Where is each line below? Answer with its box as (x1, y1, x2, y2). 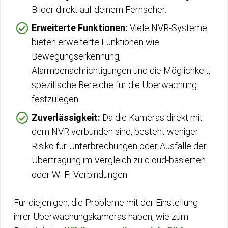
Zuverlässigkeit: (32, 112, 100, 123)
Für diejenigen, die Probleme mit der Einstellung (14, 197, 198, 208)
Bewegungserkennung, (32, 51, 121, 62)
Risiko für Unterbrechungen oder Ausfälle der (32, 140, 207, 151)
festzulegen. (32, 94, 80, 104)
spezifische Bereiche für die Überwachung (32, 79, 197, 90)
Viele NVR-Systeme (128, 22, 207, 33)
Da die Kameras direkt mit (100, 112, 203, 123)
